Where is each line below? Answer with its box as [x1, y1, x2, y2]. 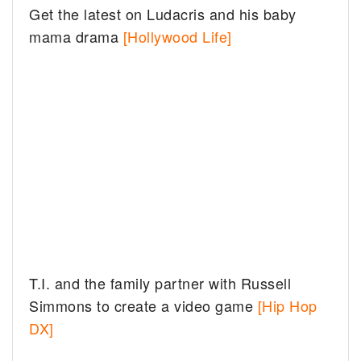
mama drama [29, 26, 123, 48]
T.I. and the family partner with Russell [29, 272, 292, 294]
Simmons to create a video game [29, 295, 258, 317]
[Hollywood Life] [122, 26, 232, 48]
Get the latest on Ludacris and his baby [29, 3, 297, 25]
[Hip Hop [257, 295, 317, 317]
